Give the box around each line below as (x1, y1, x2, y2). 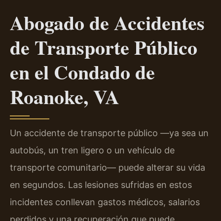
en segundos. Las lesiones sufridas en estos (10, 180, 192, 190)
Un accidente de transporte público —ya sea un (10, 128, 209, 139)
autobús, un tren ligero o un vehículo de (10, 145, 175, 156)
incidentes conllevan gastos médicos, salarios (10, 197, 200, 208)
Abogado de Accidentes (10, 8, 205, 37)
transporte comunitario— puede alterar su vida (10, 162, 205, 173)
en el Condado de (10, 57, 155, 87)
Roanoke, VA (10, 82, 119, 111)
